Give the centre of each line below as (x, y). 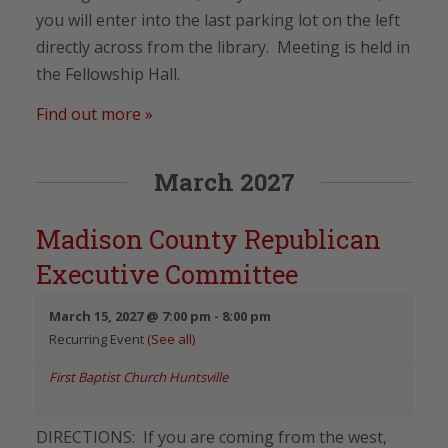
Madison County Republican (208, 238)
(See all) (171, 338)
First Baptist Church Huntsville (138, 376)
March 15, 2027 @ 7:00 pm (130, 315)
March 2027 (224, 181)
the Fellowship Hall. (108, 73)
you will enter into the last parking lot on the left (218, 19)
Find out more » (94, 113)
